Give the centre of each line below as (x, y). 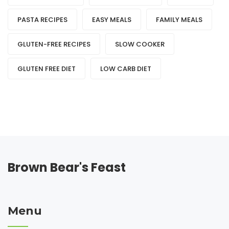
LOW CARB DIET (126, 69)
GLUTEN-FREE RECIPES (54, 44)
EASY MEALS (112, 20)
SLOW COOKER (140, 44)
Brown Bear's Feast (67, 168)
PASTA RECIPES (42, 20)
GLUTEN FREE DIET (47, 69)
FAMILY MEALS (179, 20)
